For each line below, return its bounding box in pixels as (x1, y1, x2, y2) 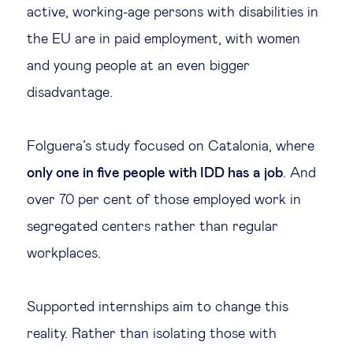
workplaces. (27, 247, 101, 261)
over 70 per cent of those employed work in (27, 193, 301, 207)
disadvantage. (27, 86, 113, 100)
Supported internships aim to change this (27, 300, 288, 314)
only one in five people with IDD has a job (27, 166, 283, 180)
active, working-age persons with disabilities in (27, 6, 318, 20)
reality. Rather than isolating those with (27, 327, 277, 341)
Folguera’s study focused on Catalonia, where (27, 139, 314, 154)
